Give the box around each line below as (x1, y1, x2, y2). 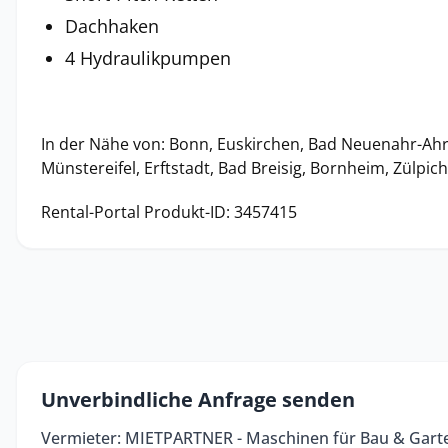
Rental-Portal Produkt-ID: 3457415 (41, 201, 297, 223)
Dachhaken (65, 14, 159, 38)
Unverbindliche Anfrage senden (41, 386, 355, 413)
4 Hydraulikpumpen (65, 46, 231, 70)
